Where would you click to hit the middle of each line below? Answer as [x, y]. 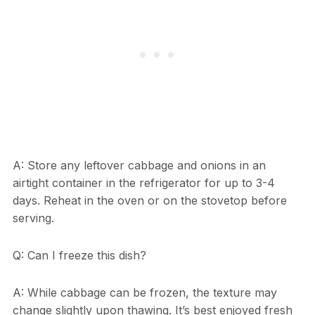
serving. [33, 218]
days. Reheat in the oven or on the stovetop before [149, 201]
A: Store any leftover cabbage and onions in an [139, 166]
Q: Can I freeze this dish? [79, 256]
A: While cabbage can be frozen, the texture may [144, 293]
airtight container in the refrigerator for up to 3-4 [143, 183]
